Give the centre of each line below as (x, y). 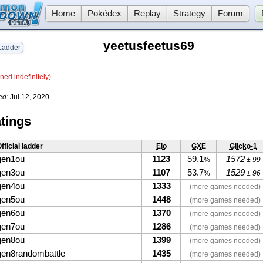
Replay (147, 14)
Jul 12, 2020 (29, 97)
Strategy (189, 14)
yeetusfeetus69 (149, 46)
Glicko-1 (243, 146)
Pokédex (104, 14)
